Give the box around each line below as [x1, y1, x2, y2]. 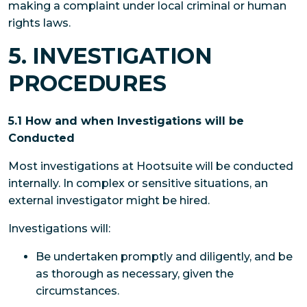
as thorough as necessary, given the [36, 267, 234, 280]
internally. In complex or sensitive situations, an [8, 176, 268, 190]
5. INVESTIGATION [8, 42, 212, 70]
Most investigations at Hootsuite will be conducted [8, 159, 293, 173]
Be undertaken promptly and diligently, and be [36, 249, 293, 263]
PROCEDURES [8, 70, 167, 97]
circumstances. [36, 284, 119, 297]
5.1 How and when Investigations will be [8, 114, 244, 127]
